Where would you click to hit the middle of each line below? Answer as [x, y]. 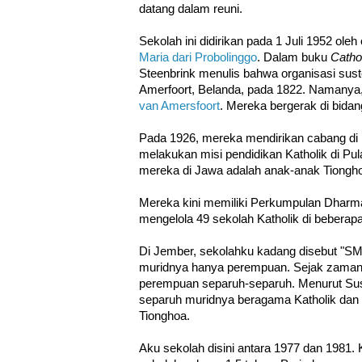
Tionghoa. [164, 316]
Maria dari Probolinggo [198, 57]
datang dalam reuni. [191, 8]
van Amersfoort [179, 105]
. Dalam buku [294, 57]
